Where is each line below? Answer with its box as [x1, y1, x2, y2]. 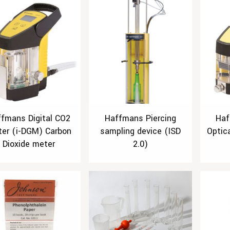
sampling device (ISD [100, 125, 181, 137]
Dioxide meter [3, 138, 55, 150]
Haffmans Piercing [105, 112, 177, 124]
